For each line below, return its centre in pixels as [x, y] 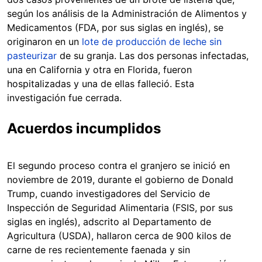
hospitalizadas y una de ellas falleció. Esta [101, 83]
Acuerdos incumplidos [84, 128]
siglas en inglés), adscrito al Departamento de [109, 221]
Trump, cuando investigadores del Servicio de [108, 193]
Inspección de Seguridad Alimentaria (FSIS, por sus [120, 207]
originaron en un [44, 41]
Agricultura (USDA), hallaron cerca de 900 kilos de [119, 235]
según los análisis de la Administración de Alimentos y [127, 13]
